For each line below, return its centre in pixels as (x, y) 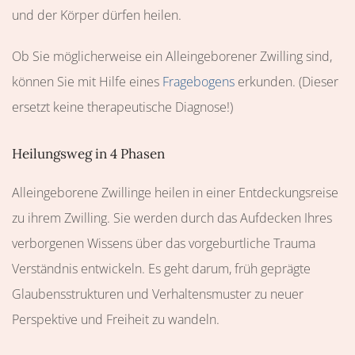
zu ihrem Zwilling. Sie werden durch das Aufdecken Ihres (172, 218)
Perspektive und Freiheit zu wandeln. (116, 319)
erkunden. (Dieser (286, 82)
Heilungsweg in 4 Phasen (88, 154)
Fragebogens (198, 82)
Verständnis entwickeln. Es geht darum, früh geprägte (161, 269)
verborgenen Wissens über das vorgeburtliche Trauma (164, 243)
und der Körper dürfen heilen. (97, 15)
